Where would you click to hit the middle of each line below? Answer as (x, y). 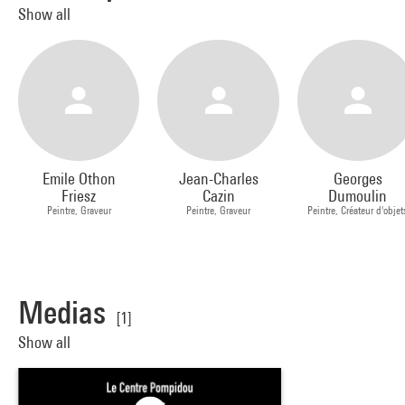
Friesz (79, 196)
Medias (62, 313)
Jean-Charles (218, 179)
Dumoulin (358, 196)
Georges (358, 179)
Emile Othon (79, 179)
